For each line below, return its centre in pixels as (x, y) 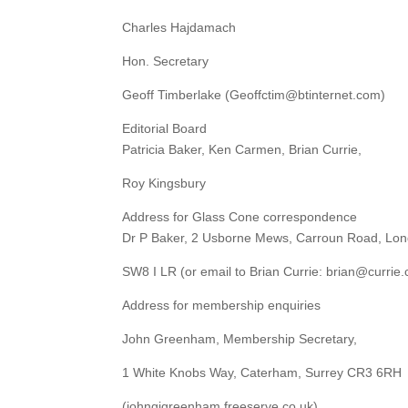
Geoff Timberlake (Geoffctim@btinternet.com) (254, 95)
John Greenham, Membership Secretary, (240, 339)
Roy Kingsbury (164, 184)
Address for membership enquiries (222, 306)
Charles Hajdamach (179, 28)
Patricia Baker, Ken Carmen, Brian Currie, (242, 150)
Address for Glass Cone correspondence (240, 217)
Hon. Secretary (166, 61)
